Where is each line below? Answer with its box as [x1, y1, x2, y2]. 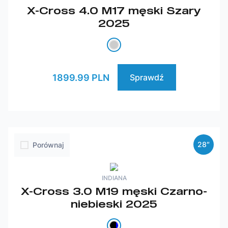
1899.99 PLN [52, 72, 109, 83]
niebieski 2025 [71, 197, 157, 210]
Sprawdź [129, 72, 164, 82]
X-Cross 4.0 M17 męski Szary [27, 4, 201, 16]
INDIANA [101, 174, 127, 182]
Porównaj [33, 140, 64, 149]
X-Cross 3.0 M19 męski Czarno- [21, 185, 207, 197]
